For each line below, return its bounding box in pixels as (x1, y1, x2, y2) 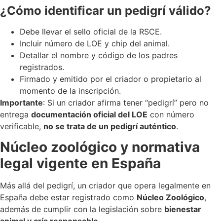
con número (147, 109, 194, 119)
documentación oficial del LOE (31, 109, 147, 119)
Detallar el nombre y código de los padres (20, 50, 178, 60)
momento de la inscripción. (20, 85, 121, 96)
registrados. (20, 62, 64, 72)
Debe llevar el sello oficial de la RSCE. (20, 26, 162, 37)
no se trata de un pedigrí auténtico (43, 121, 176, 131)
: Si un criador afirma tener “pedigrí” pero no (43, 97, 209, 108)
